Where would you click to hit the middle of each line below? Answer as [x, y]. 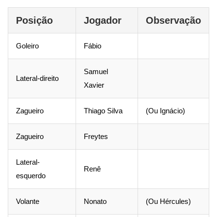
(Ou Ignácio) [165, 110]
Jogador [103, 20]
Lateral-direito [37, 78]
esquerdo [31, 175]
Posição [34, 20]
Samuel [96, 71]
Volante [28, 201]
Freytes [96, 136]
